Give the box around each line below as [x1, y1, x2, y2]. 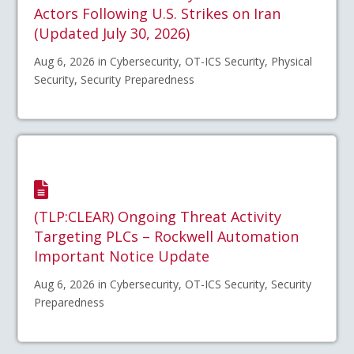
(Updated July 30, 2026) [34, 24, 190, 43]
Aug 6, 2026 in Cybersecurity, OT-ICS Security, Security [34, 277, 312, 292]
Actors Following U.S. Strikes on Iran [34, 4, 281, 24]
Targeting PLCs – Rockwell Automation [34, 227, 299, 247]
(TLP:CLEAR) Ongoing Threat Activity [34, 207, 282, 227]
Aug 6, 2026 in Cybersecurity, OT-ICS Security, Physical [34, 53, 313, 69]
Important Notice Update [34, 247, 210, 266]
